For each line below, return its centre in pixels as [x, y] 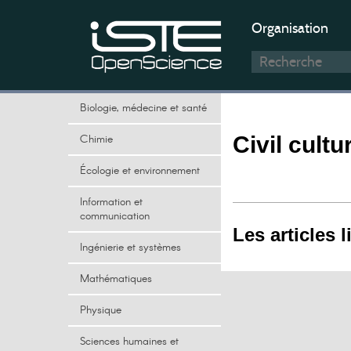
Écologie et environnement [140, 171]
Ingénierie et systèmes [130, 248]
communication [115, 216]
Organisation [290, 28]
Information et [111, 202]
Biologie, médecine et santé [143, 108]
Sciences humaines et [129, 342]
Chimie [96, 139]
